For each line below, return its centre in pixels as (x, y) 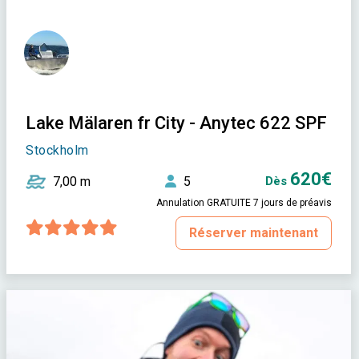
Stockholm (57, 150)
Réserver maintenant (254, 232)
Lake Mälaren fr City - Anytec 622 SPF (177, 123)
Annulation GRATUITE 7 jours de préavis (244, 202)
